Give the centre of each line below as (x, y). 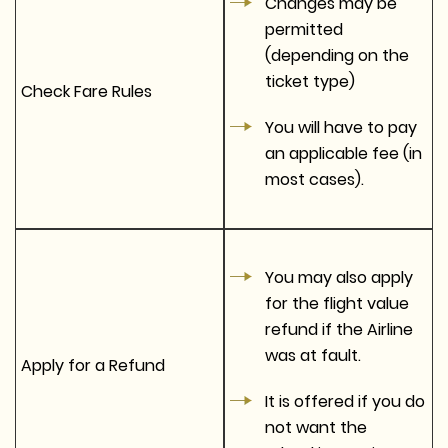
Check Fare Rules (86, 91)
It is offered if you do (345, 401)
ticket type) (310, 81)
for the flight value (337, 303)
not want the (316, 427)
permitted (304, 29)
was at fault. (313, 355)
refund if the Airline (339, 329)
